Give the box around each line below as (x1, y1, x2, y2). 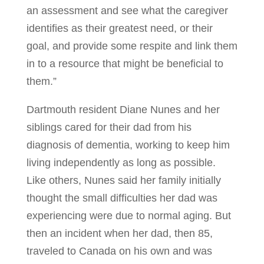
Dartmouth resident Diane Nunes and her (26, 104, 220, 115)
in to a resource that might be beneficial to (26, 58, 223, 70)
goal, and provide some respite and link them (26, 40, 237, 52)
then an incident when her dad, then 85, (26, 227, 213, 239)
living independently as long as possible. (26, 157, 216, 169)
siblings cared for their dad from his (26, 121, 192, 133)
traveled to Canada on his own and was (26, 245, 212, 257)
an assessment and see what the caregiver (26, 5, 228, 16)
